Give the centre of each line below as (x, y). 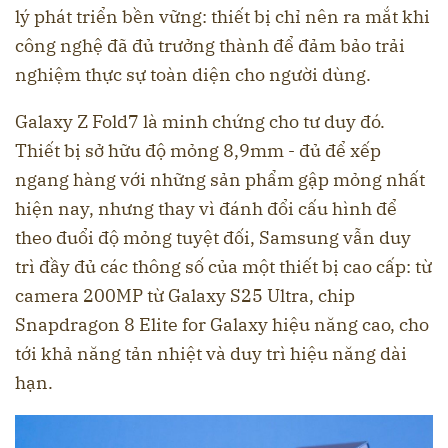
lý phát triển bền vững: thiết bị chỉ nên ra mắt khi (222, 17)
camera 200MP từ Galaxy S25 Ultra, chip (185, 296)
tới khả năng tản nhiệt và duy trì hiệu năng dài (211, 354)
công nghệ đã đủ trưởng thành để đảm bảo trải (210, 46)
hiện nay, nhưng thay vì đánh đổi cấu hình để (206, 209)
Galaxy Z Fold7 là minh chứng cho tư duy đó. (200, 122)
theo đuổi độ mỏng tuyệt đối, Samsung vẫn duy (213, 238)
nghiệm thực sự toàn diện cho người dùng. (193, 75)
